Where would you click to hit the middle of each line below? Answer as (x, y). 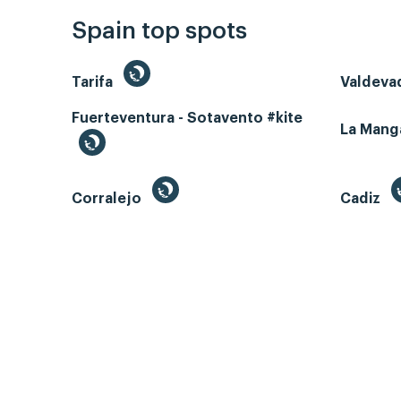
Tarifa (94, 83)
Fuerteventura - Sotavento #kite (187, 119)
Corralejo (108, 199)
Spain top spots (159, 32)
